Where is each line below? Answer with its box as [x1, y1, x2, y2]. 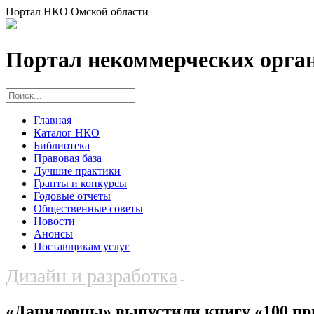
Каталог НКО [34, 126, 100, 139]
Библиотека [34, 139, 90, 151]
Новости [34, 214, 75, 227]
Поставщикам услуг [34, 240, 130, 252]
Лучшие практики [34, 164, 121, 177]
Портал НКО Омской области [6, 6, 149, 18]
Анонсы [34, 227, 73, 240]
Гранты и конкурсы [34, 177, 127, 189]
